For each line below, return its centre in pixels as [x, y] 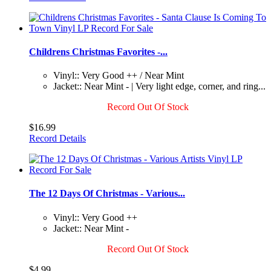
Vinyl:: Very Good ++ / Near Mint [119, 76]
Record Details [57, 139]
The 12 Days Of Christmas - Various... [107, 194]
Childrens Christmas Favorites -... [98, 51]
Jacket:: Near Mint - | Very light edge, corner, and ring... [159, 87]
